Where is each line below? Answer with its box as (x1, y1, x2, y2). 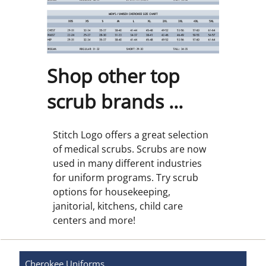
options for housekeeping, (53, 185, 170, 199)
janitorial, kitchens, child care (53, 199, 183, 213)
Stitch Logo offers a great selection (53, 128, 208, 142)
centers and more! (53, 214, 135, 227)
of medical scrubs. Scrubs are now (53, 142, 206, 156)
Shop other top (47, 63, 180, 89)
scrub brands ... (47, 88, 183, 115)
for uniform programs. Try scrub (53, 171, 198, 185)
